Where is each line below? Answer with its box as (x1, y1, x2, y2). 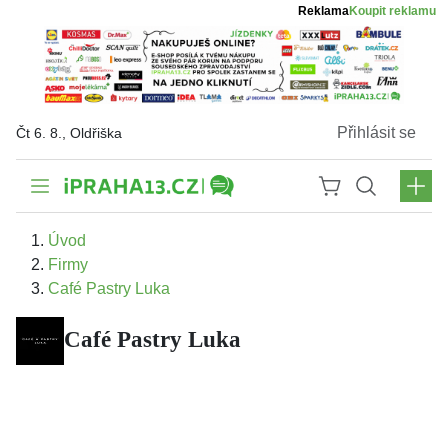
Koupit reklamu (349, 4, 436, 18)
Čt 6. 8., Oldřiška (16, 125, 122, 142)
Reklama (298, 4, 349, 18)
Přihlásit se (337, 124, 416, 142)
